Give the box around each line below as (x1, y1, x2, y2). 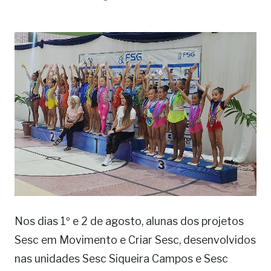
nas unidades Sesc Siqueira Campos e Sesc (15, 252, 228, 266)
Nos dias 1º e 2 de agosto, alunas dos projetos (15, 215, 244, 228)
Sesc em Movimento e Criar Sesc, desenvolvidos (15, 233, 256, 247)
